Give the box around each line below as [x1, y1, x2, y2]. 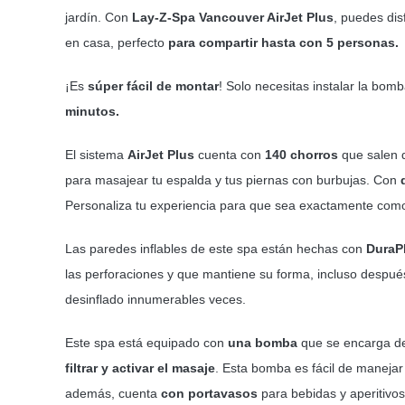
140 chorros [264, 146, 338, 162]
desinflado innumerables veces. [64, 291, 246, 306]
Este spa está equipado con [64, 334, 228, 350]
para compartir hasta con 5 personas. [167, 34, 399, 50]
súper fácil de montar [87, 78, 219, 93]
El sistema [64, 146, 127, 162]
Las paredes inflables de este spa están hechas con [64, 240, 366, 256]
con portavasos [160, 385, 258, 400]
